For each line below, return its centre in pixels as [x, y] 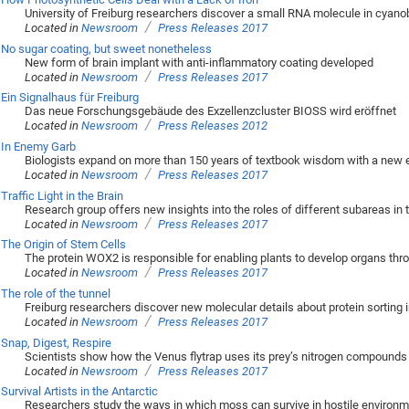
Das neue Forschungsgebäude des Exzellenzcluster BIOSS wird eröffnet [211, 111]
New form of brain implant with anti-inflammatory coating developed [199, 62]
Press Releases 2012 [213, 126]
